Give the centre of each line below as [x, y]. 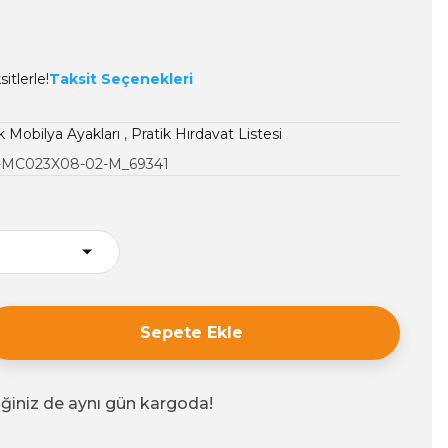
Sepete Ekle [191, 332]
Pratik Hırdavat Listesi [207, 134]
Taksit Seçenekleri [121, 79]
